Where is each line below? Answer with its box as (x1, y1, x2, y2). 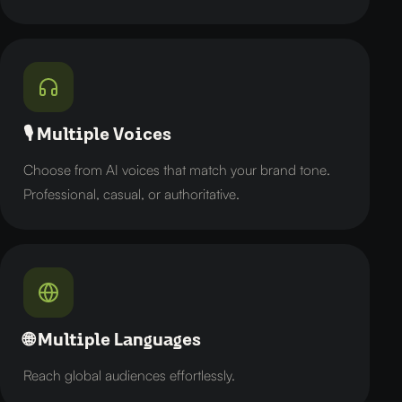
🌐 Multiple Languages (23, 332, 201, 349)
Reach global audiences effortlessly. (23, 366, 235, 384)
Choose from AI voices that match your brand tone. (23, 161, 330, 179)
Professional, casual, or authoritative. (23, 185, 240, 203)
